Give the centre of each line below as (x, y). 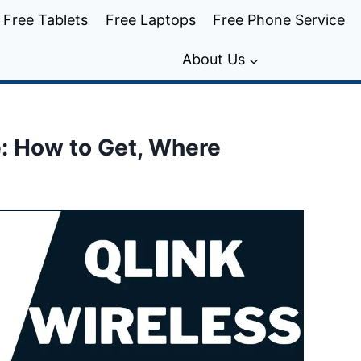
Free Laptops (150, 19)
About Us (213, 60)
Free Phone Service (279, 19)
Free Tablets (46, 19)
